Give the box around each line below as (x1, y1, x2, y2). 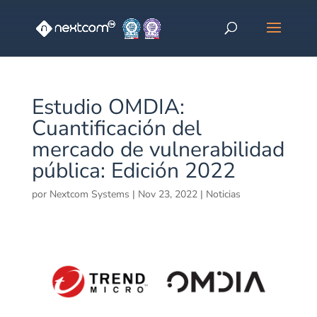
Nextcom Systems (49, 188, 129, 201)
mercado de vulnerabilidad (31, 135, 284, 164)
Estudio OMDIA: (31, 93, 185, 122)
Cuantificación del (31, 114, 202, 143)
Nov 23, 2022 (137, 188, 197, 201)
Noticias (205, 188, 241, 201)
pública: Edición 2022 (31, 156, 236, 185)
